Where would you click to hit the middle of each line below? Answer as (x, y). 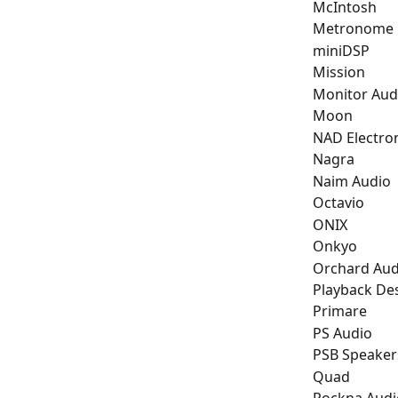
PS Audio (342, 333)
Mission (339, 72)
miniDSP (341, 50)
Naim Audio (352, 181)
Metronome (353, 29)
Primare (340, 311)
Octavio (338, 203)
